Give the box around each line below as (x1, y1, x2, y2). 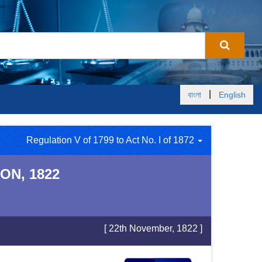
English (219, 90, 246, 99)
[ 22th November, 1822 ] (104, 223, 202, 233)
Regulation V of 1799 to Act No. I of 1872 (26, 135, 196, 145)
